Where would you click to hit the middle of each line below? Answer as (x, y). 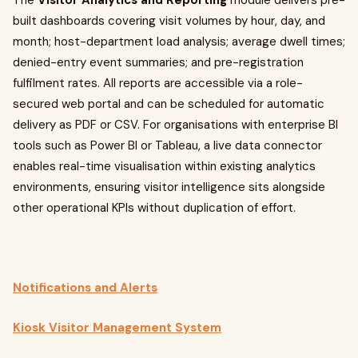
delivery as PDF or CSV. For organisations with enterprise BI (175, 125)
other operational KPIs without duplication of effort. (154, 208)
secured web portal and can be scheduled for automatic (169, 104)
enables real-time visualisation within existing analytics (164, 166)
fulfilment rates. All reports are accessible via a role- (158, 83)
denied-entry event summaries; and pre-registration (158, 62)
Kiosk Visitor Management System (117, 328)
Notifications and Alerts (85, 288)
